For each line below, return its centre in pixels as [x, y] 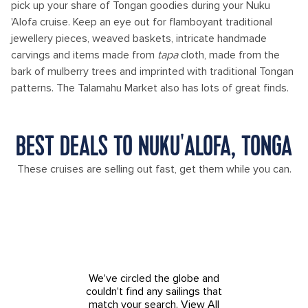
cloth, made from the [230, 55]
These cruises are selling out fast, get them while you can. [154, 169]
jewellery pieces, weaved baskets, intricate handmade [139, 38]
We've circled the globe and [154, 278]
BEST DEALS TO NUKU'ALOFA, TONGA [154, 148]
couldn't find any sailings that [154, 291]
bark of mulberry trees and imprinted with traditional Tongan [152, 71]
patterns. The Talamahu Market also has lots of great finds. [150, 88]
